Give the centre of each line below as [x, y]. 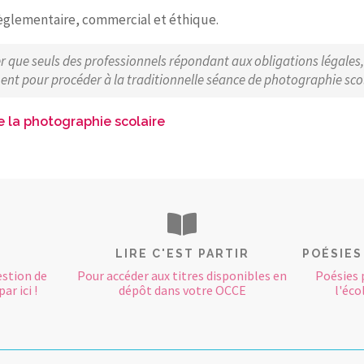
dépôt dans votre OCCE [182, 290]
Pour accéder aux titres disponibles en [182, 275]
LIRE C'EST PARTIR [182, 253]
